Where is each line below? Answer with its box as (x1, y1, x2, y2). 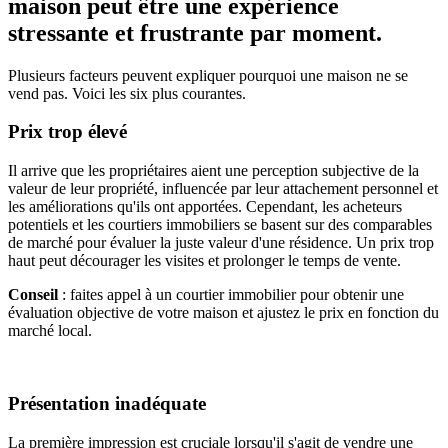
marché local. (8, 322, 92, 340)
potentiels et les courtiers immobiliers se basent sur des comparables (8, 216, 432, 234)
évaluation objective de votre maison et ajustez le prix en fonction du (8, 304, 439, 322)
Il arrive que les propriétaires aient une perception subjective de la (8, 162, 419, 180)
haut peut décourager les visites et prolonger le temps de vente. (8, 252, 401, 270)
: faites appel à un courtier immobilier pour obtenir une (58, 286, 404, 304)
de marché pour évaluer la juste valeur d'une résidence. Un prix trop (8, 234, 434, 252)
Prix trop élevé (8, 121, 127, 143)
